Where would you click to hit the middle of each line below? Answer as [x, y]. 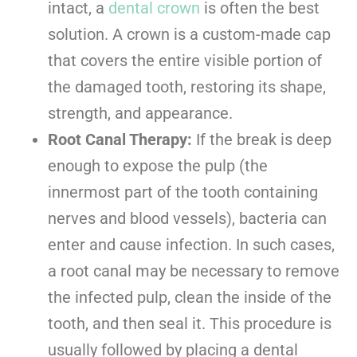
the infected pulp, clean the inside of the [190, 298]
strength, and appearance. [140, 114]
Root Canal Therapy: [120, 140]
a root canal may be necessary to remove [194, 271]
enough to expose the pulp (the [158, 166]
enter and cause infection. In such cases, [191, 245]
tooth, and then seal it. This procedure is [190, 324]
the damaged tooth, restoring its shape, [187, 87]
